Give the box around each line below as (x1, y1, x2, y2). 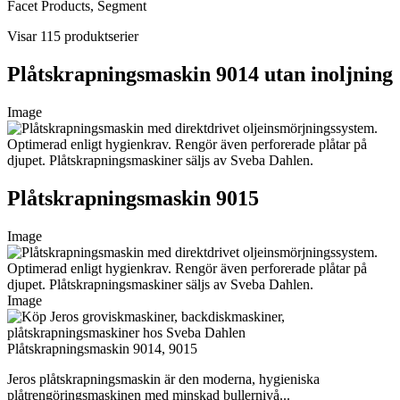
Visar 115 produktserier (7, 29, 138, 45)
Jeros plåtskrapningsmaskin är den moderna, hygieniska (7, 371, 320, 387)
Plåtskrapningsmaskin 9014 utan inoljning (7, 62, 393, 86)
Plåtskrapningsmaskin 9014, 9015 (7, 340, 197, 356)
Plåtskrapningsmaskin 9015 (7, 186, 259, 210)
